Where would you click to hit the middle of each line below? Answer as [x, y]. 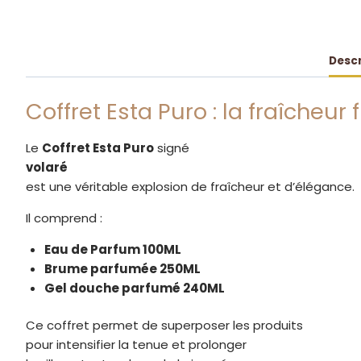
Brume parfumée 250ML [122, 268]
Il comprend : [64, 218]
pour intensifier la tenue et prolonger [136, 345]
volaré [47, 167]
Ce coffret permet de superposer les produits [164, 326]
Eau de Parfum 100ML [112, 249]
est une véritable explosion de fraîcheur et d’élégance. [190, 186]
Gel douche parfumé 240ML [134, 288]
